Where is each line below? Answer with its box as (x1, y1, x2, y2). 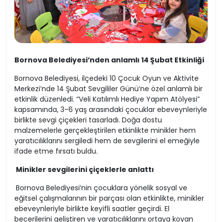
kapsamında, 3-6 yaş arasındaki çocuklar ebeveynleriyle (14, 105, 207, 114)
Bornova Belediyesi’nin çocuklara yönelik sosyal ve (16, 183, 187, 193)
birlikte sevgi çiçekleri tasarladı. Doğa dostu (14, 115, 162, 125)
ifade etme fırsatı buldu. (14, 146, 98, 156)
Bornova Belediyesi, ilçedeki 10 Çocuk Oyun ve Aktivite (14, 73, 199, 83)
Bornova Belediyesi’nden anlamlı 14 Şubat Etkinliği (14, 55, 204, 65)
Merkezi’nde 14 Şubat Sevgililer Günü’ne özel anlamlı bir (14, 84, 203, 94)
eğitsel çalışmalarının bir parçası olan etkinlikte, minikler (14, 193, 204, 203)
